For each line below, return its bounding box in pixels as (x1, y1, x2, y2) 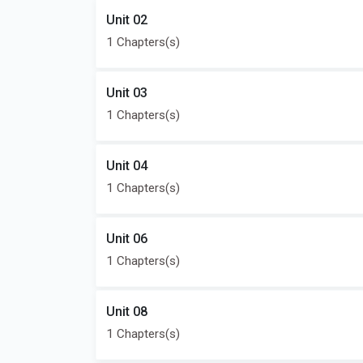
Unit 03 (106, 85, 147, 100)
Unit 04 (106, 158, 147, 173)
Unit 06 (106, 231, 147, 246)
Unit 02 (106, 12, 147, 28)
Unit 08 (106, 304, 147, 319)
